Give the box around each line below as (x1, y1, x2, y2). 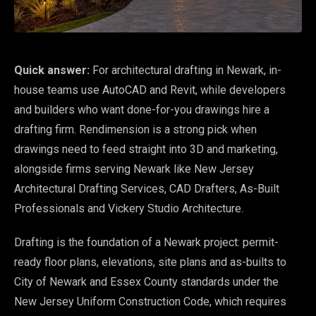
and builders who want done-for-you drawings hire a (14, 102, 269, 116)
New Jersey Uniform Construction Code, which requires (14, 294, 286, 308)
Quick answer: (14, 63, 90, 77)
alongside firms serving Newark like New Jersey (14, 162, 254, 176)
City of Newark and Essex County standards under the (14, 274, 279, 288)
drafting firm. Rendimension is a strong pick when (14, 122, 257, 136)
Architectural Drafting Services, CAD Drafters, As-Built (14, 181, 279, 195)
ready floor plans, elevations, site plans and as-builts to (14, 255, 286, 269)
